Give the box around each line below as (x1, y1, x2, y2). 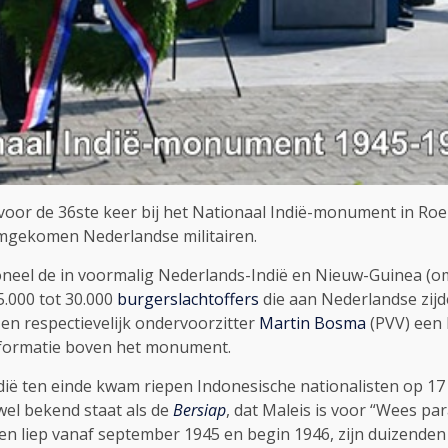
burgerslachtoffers (117, 288, 259, 311)
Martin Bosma (259, 312, 366, 335)
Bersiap (173, 399, 226, 422)
